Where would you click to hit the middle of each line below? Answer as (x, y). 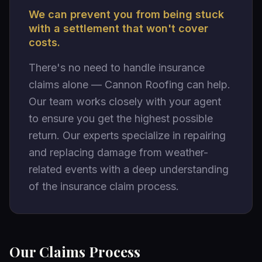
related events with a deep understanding (129, 169)
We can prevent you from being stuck (126, 14)
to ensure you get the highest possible (121, 118)
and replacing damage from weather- (118, 152)
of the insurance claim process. (104, 186)
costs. (44, 42)
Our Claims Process (75, 251)
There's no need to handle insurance (117, 68)
